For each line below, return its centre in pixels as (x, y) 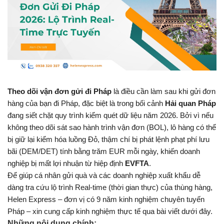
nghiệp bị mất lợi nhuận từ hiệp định (66, 164)
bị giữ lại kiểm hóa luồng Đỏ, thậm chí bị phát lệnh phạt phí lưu (108, 140)
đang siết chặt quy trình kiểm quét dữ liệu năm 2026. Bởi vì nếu (110, 116)
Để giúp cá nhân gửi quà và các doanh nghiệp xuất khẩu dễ (104, 176)
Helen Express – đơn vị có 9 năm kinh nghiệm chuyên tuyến (106, 200)
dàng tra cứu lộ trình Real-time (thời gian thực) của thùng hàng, (110, 188)
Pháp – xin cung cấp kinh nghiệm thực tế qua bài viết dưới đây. (110, 212)
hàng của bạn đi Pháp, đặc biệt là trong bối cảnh (86, 104)
